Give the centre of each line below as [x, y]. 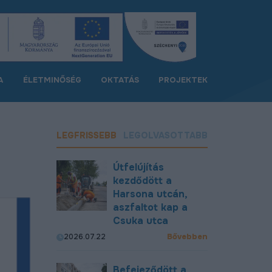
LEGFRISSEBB [86, 135]
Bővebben [188, 236]
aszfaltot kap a [150, 207]
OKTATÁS [120, 80]
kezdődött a [142, 181]
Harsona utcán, [150, 194]
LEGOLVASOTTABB [166, 135]
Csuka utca [140, 221]
